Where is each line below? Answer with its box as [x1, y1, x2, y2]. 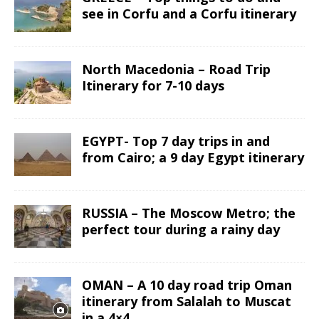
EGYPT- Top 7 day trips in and [82, 132, 270, 150]
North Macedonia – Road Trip [82, 61, 271, 78]
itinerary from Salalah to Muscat [82, 293, 291, 310]
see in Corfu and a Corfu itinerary [82, 5, 296, 23]
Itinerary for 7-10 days [82, 77, 224, 95]
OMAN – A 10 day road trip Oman [82, 276, 292, 294]
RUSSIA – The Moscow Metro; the [82, 204, 296, 222]
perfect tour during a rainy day [82, 221, 280, 239]
